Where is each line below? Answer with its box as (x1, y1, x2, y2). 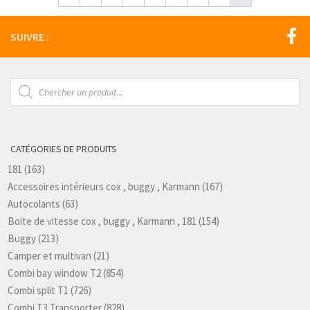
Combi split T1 (8, 283, 69, 297)
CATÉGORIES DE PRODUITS (10, 142, 117, 155)
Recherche (10, 75, 54, 89)
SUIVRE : (10, 29, 49, 44)
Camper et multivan (8, 248, 91, 262)
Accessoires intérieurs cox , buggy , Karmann (8, 179, 200, 193)
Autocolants (8, 197, 60, 210)
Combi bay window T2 (8, 266, 101, 280)
